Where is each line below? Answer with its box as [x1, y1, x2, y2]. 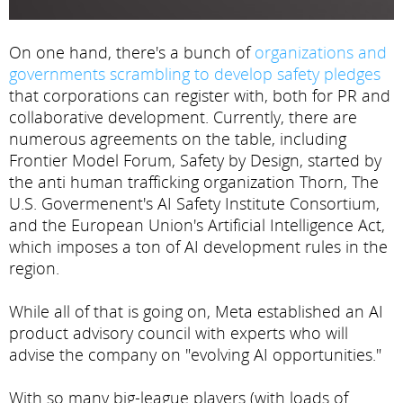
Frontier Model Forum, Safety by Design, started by [9, 149, 381, 172]
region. [9, 257, 59, 280]
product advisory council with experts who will [9, 322, 348, 345]
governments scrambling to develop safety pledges [9, 63, 381, 85]
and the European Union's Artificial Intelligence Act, [9, 214, 385, 237]
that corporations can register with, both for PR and [9, 85, 390, 107]
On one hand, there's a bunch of [9, 41, 255, 64]
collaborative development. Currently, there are [9, 106, 357, 129]
